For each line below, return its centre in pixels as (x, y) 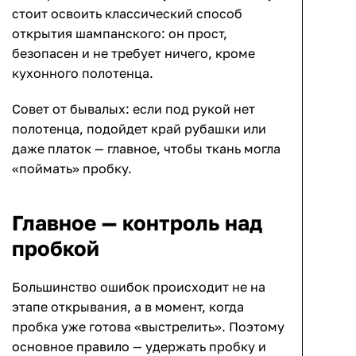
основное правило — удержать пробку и (139, 346)
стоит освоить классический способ (127, 13)
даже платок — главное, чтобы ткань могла (146, 148)
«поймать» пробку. (72, 168)
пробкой (56, 248)
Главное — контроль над (137, 222)
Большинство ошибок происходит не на (139, 286)
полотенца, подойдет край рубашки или (139, 128)
